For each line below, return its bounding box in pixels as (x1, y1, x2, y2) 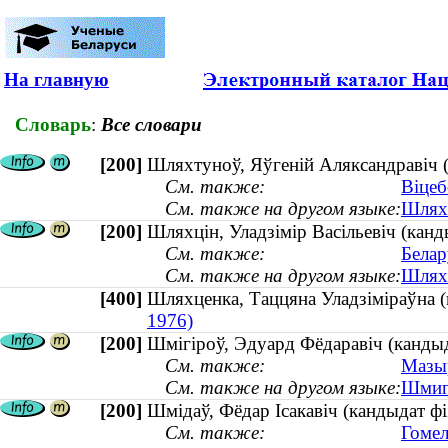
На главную (4, 69, 109, 90)
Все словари (101, 113, 202, 135)
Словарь (15, 113, 91, 135)
